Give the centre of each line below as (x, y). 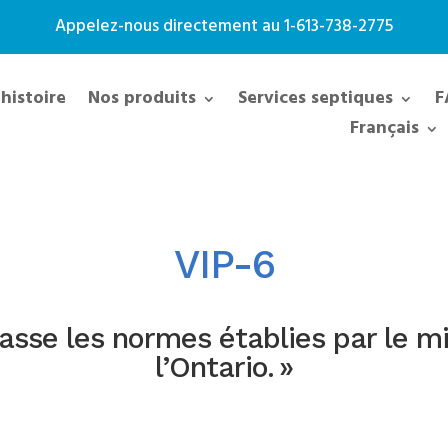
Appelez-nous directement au (169, 26)
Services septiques (315, 98)
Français (384, 128)
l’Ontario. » (224, 367)
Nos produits (141, 98)
